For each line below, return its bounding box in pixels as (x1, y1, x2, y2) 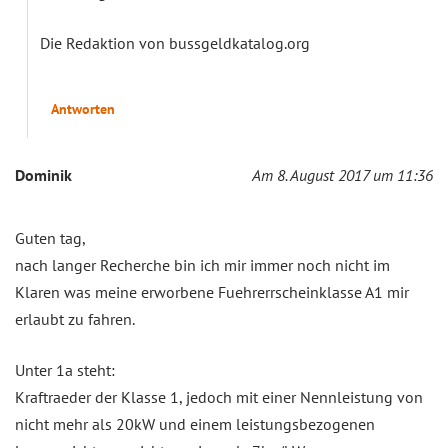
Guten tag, (15, 227, 86, 248)
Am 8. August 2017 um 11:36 (252, 164, 433, 185)
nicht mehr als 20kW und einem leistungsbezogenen (15, 413, 375, 434)
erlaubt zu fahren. (15, 308, 135, 329)
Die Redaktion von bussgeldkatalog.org (40, 32, 310, 53)
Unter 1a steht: (15, 359, 115, 380)
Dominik (15, 164, 72, 185)
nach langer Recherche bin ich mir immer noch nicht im (15, 254, 390, 275)
